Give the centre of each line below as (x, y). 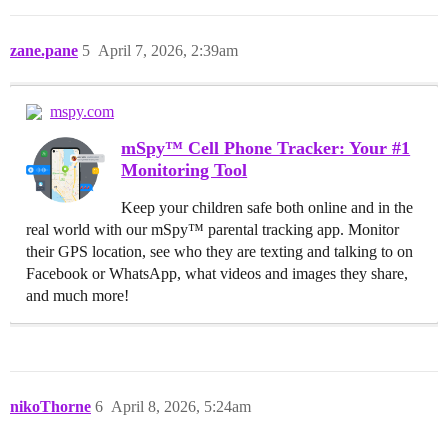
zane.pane (44, 51)
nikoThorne (50, 407)
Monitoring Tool (184, 170)
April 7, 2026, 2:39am (168, 51)
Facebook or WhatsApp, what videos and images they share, (217, 274)
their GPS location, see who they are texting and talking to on (219, 252)
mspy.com (82, 112)
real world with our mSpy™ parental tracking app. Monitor (212, 230)
